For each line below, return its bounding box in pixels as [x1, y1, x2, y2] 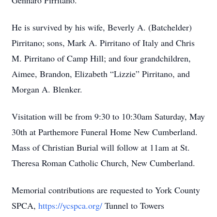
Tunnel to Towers [102, 200, 164, 211]
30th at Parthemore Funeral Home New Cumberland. [12, 126, 198, 138]
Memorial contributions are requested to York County [12, 184, 200, 196]
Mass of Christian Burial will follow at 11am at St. [12, 141, 190, 153]
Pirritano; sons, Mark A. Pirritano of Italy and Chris [12, 37, 195, 48]
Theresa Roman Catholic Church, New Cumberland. [12, 157, 195, 169]
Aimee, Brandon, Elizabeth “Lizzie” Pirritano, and [12, 68, 190, 79]
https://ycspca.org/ [38, 200, 102, 211]
